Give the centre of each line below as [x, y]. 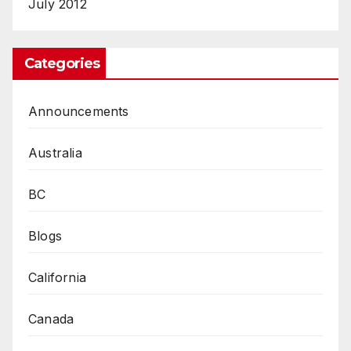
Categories [62, 64]
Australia [55, 153]
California [57, 278]
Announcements [79, 112]
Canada [51, 319]
